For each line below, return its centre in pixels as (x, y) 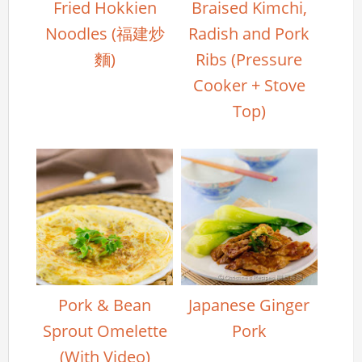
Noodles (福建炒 (105, 34)
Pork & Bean (105, 305)
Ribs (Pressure (249, 60)
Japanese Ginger (249, 305)
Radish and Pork (249, 34)
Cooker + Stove (249, 86)
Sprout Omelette (105, 331)
